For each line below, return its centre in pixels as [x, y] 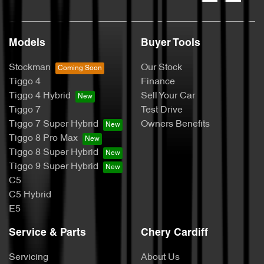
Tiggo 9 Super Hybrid [54, 167]
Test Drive [162, 110]
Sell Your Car [168, 96]
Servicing [29, 258]
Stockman [30, 68]
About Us [160, 258]
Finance [158, 82]
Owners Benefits [175, 125]
